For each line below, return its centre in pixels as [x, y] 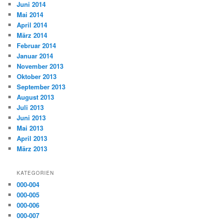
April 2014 [32, 25]
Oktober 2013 [37, 76]
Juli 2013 [30, 107]
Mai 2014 [30, 14]
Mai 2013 [30, 128]
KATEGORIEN [36, 173]
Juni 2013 [31, 117]
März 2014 [32, 35]
